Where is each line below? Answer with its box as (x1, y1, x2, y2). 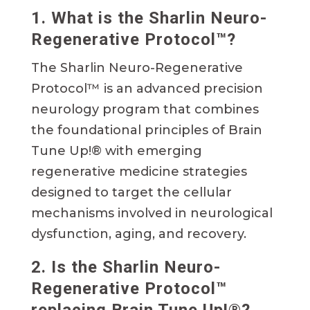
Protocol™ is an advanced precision (30, 81, 263, 97)
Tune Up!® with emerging (30, 143, 202, 159)
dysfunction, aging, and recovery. (30, 226, 246, 242)
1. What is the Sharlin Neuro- (30, 8, 267, 28)
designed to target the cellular (30, 185, 232, 201)
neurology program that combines (30, 102, 259, 118)
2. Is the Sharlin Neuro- (30, 257, 221, 277)
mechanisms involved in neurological (30, 206, 273, 221)
